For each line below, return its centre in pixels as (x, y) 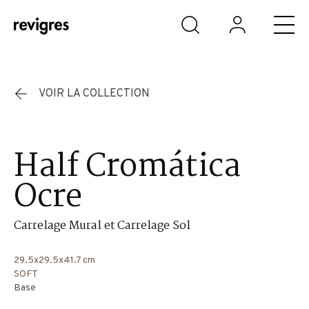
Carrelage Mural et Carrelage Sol (102, 226)
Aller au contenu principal (72, 17)
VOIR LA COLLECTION (94, 94)
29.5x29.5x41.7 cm (54, 260)
